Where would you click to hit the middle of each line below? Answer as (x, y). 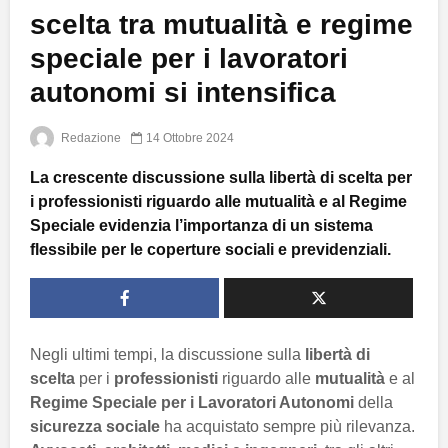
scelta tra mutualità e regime (221, 24)
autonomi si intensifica (183, 92)
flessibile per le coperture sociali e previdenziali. (210, 249)
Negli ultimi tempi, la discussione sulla (167, 354)
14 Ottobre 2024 (190, 137)
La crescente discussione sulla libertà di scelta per (221, 177)
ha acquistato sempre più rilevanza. (287, 426)
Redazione (89, 137)
